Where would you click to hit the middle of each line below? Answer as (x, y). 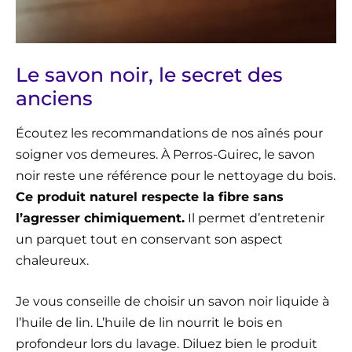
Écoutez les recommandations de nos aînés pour (169, 133)
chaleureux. (52, 260)
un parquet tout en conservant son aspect (149, 239)
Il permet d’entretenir (255, 218)
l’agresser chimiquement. (100, 218)
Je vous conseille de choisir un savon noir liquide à (172, 301)
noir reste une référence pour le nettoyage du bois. (176, 175)
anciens (54, 98)
